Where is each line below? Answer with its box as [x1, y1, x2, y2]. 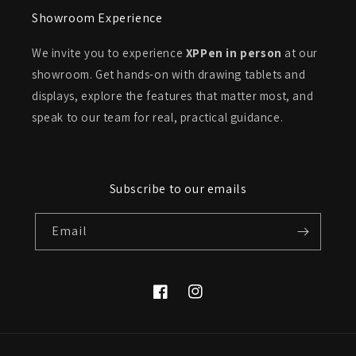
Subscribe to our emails [109, 180, 247, 197]
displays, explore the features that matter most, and [32, 88, 314, 103]
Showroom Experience [32, 10, 163, 26]
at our [281, 45, 319, 60]
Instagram [188, 292, 238, 308]
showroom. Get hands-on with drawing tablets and [32, 67, 306, 82]
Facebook [153, 292, 203, 308]
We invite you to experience [32, 45, 186, 60]
